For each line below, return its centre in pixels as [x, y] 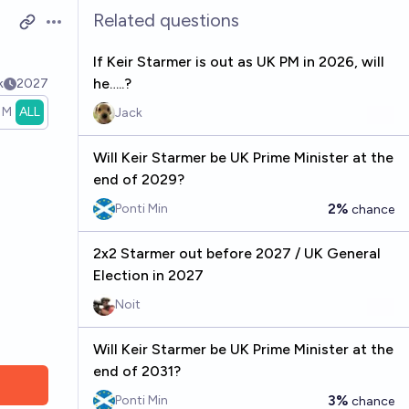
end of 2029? [138, 179]
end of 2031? [136, 371]
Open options [89, 31]
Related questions [166, 20]
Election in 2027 [148, 275]
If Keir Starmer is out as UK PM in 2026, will [238, 62]
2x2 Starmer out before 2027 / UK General [236, 253]
